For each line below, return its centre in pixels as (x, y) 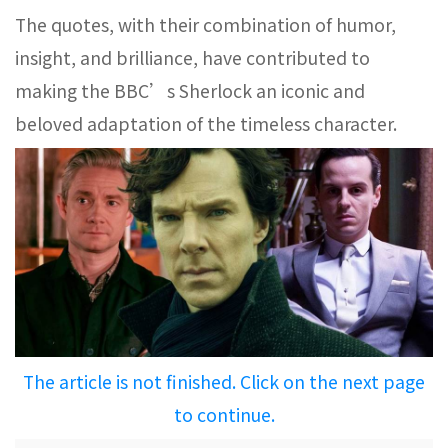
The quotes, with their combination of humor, (205, 24)
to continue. (224, 414)
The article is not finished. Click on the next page (224, 381)
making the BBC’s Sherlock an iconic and (190, 90)
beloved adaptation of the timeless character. (206, 123)
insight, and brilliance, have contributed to (192, 57)
